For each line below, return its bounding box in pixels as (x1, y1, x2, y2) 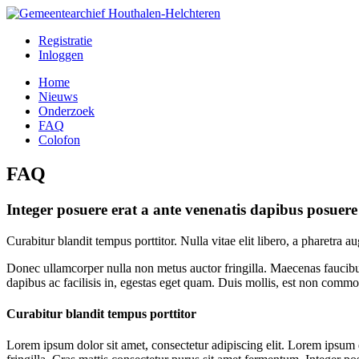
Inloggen (38, 48, 83, 62)
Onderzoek (38, 104, 95, 118)
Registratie (38, 34, 92, 47)
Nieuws (38, 90, 78, 103)
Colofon (38, 133, 80, 147)
